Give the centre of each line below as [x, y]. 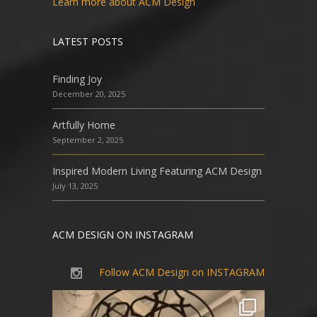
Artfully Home [84, 125]
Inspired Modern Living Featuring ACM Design [157, 171]
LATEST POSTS [88, 42]
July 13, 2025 [75, 186]
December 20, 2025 [89, 94]
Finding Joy [77, 79]
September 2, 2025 [88, 140]
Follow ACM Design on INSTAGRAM [182, 272]
